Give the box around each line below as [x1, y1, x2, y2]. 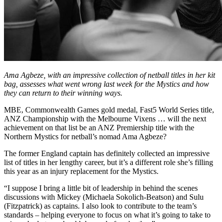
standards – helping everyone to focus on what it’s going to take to [4, 211, 211, 220]
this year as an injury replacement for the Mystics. [4, 167, 159, 176]
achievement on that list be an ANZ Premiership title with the [4, 123, 194, 132]
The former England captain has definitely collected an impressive [4, 149, 210, 158]
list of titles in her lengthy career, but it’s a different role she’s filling [4, 158, 213, 167]
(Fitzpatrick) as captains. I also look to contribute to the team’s [4, 202, 197, 211]
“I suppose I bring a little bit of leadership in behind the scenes [4, 184, 198, 193]
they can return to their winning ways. [4, 89, 122, 98]
